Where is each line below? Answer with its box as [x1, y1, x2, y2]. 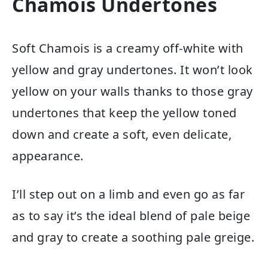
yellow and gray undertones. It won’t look [12, 61, 253, 78]
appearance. [12, 147, 87, 164]
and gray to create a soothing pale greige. [12, 229, 254, 245]
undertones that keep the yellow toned [12, 104, 237, 121]
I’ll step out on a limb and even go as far [12, 185, 245, 202]
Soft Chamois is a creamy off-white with [12, 39, 243, 56]
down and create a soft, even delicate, [12, 126, 232, 142]
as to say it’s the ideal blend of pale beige [12, 207, 250, 224]
